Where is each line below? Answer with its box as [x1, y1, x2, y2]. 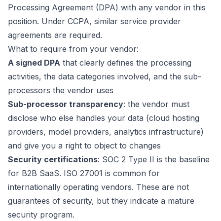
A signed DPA [8, 58, 60, 68]
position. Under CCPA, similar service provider [8, 16, 181, 26]
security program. [8, 210, 74, 220]
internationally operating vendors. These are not [8, 182, 189, 192]
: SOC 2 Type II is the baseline [98, 154, 210, 164]
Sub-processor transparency [8, 99, 123, 109]
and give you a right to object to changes [8, 141, 161, 150]
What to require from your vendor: [8, 44, 139, 54]
